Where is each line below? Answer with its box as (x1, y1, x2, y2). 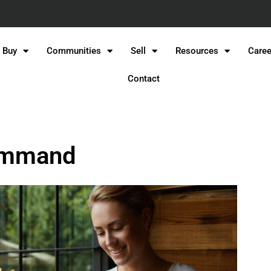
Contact (128, 73, 160, 85)
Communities (47, 45, 102, 57)
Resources (175, 45, 219, 57)
